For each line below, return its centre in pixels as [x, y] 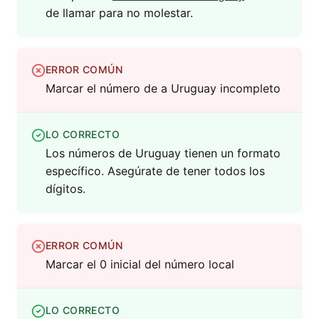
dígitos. [66, 189]
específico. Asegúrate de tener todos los [155, 171]
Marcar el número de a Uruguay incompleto [163, 89]
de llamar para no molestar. [119, 13]
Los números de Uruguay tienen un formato [163, 153]
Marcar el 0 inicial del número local [140, 265]
